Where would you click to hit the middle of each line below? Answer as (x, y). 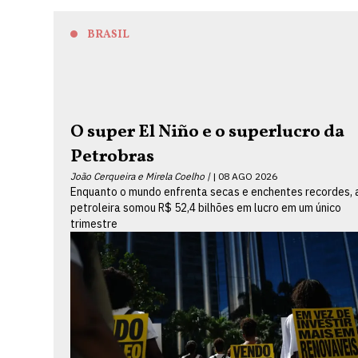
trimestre (94, 223)
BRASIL (109, 35)
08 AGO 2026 (248, 176)
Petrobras (114, 157)
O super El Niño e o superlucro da (208, 132)
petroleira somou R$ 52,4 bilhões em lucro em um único (206, 207)
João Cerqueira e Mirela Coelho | (141, 176)
